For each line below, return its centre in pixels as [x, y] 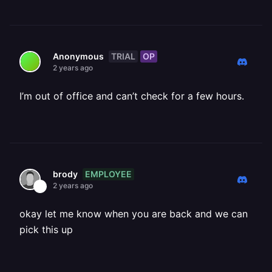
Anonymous [78, 56]
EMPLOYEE [108, 174]
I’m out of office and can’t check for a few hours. [132, 96]
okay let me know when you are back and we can [134, 214]
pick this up [46, 229]
